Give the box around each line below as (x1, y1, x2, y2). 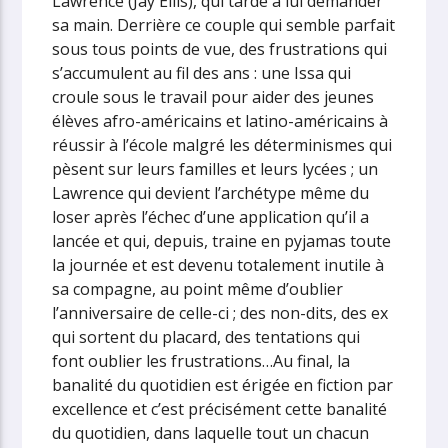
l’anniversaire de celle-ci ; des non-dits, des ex (52, 301, 389, 324)
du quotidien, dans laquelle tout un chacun (52, 421, 370, 444)
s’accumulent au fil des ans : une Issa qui (52, 61, 352, 84)
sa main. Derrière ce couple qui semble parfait (52, 13, 396, 36)
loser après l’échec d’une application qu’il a (52, 205, 370, 228)
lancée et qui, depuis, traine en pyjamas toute (52, 229, 392, 252)
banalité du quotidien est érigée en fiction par (52, 373, 394, 396)
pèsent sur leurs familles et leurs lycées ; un (52, 157, 379, 180)
